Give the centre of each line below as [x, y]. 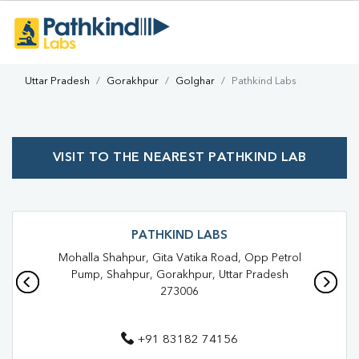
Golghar [195, 81]
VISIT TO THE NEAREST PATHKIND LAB [179, 158]
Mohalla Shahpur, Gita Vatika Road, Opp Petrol [179, 258]
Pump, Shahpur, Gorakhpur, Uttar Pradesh [179, 275]
